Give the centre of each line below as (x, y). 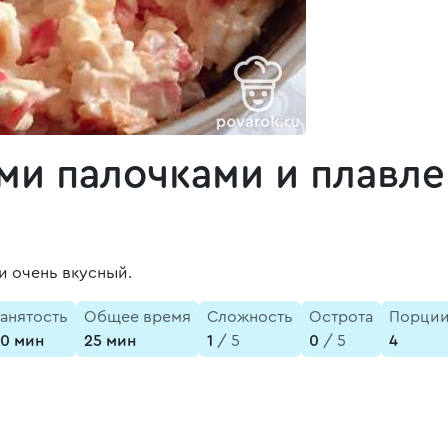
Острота (341, 317)
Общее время (137, 317)
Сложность (250, 317)
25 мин (110, 341)
